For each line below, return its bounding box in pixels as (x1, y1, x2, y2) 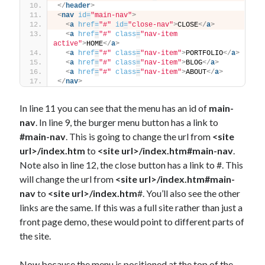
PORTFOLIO (186, 49, 224, 58)
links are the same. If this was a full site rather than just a (20, 202, 243, 214)
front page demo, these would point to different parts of (20, 216, 245, 228)
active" (53, 40, 83, 49)
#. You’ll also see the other (137, 188, 241, 199)
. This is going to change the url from (66, 131, 213, 143)
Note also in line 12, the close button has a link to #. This (20, 159, 244, 171)
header (66, 2, 91, 11)
